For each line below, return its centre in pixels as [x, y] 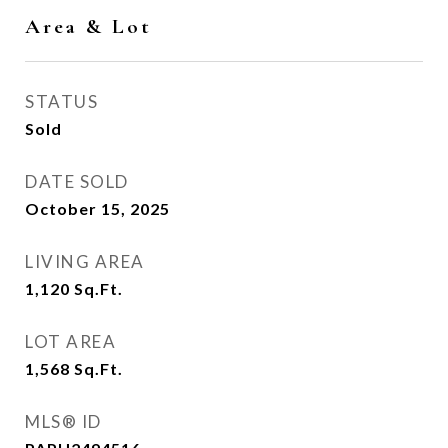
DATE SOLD [77, 181]
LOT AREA [70, 341]
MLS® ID [63, 421]
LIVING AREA [85, 261]
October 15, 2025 [97, 208]
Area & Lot [88, 26]
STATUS [61, 101]
